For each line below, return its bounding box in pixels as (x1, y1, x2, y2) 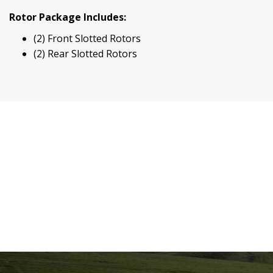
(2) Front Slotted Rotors (34, 32, 141, 46)
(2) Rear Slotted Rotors (34, 47, 137, 61)
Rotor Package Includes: (9, 10, 126, 24)
